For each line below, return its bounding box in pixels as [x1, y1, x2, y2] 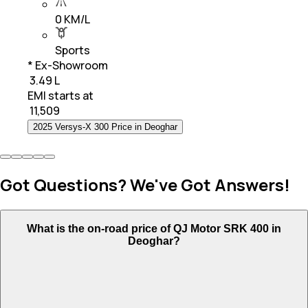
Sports [55, 42, 90, 58]
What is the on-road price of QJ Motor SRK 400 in [27, 222, 281, 234]
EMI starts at [27, 87, 93, 103]
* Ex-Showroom [27, 57, 108, 73]
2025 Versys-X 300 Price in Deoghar [33, 121, 177, 132]
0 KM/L [55, 11, 90, 27]
